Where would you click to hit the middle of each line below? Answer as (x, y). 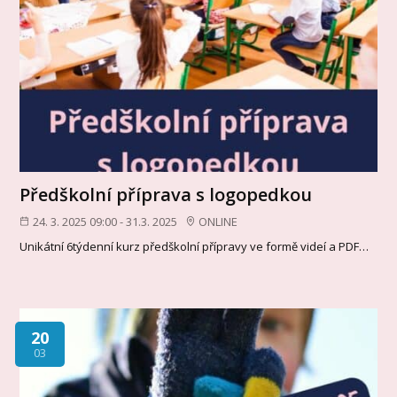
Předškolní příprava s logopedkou (166, 194)
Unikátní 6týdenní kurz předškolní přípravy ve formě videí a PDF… (195, 246)
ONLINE (218, 221)
